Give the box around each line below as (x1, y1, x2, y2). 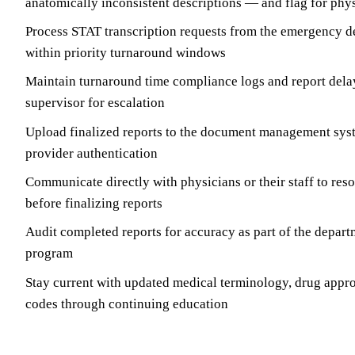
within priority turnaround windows (25, 44, 226, 60)
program (25, 246, 73, 261)
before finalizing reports (25, 196, 162, 211)
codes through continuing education (25, 296, 228, 311)
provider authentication (25, 145, 158, 161)
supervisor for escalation (25, 95, 165, 111)
